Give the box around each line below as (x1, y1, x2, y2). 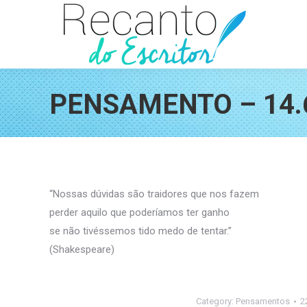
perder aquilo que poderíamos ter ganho (49, 206, 230, 219)
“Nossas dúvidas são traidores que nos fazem (49, 188, 259, 200)
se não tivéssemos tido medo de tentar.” (49, 225, 232, 237)
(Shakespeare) (49, 243, 114, 256)
